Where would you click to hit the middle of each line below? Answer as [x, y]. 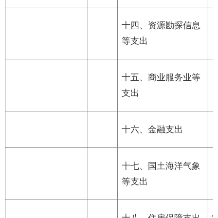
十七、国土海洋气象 [161, 166]
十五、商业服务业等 [161, 78]
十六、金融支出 [152, 130]
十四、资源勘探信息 [161, 26]
